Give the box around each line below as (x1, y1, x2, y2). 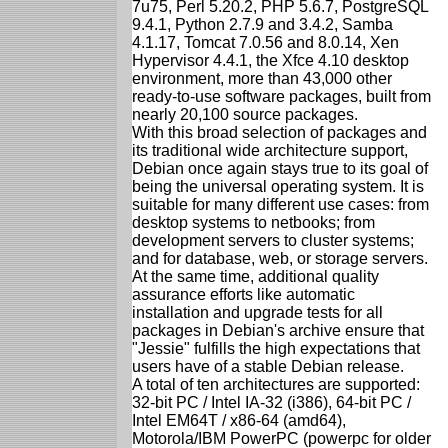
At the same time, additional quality (132, 267, 379, 285)
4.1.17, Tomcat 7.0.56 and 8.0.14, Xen (132, 33, 399, 51)
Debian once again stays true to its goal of (132, 159, 428, 177)
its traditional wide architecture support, (132, 141, 408, 159)
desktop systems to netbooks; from (132, 213, 375, 231)
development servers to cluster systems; (132, 231, 414, 249)
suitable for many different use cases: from (132, 195, 429, 213)
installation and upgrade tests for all (132, 303, 383, 321)
